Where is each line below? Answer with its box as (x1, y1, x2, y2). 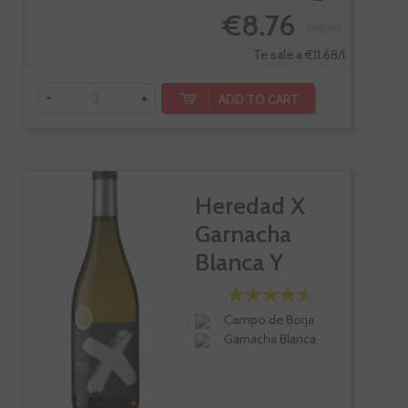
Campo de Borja (224, 311, 315, 329)
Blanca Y (194, 248, 283, 277)
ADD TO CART (219, 90, 299, 107)
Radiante (194, 276, 288, 305)
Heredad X (194, 191, 305, 220)
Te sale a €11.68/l (253, 46, 345, 63)
